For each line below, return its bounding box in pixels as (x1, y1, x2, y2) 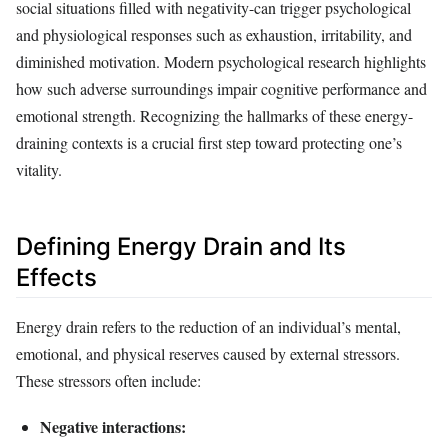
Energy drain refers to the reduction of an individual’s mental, (16, 316, 401, 338)
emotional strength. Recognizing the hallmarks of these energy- (16, 104, 413, 126)
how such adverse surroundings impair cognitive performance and (16, 77, 427, 99)
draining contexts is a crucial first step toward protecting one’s (16, 131, 402, 153)
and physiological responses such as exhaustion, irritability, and (16, 23, 412, 45)
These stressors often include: (16, 370, 201, 392)
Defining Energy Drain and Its (16, 231, 346, 261)
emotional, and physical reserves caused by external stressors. (16, 343, 400, 365)
